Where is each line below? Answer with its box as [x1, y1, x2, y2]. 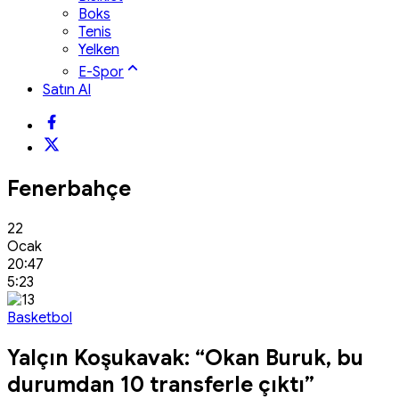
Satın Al [43, 80, 91, 99]
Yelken [78, 40, 119, 59]
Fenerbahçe [7, 175, 131, 202]
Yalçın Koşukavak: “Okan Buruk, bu [7, 344, 363, 371]
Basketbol [7, 308, 72, 327]
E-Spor [78, 62, 124, 81]
